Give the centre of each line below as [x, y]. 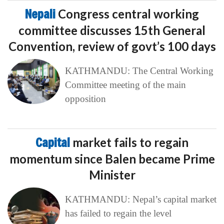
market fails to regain [130, 142]
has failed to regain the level [118, 213]
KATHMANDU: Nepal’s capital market [140, 199]
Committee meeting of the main [125, 85]
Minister [112, 175]
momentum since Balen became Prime [112, 159]
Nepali [41, 14]
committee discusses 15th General [112, 30]
